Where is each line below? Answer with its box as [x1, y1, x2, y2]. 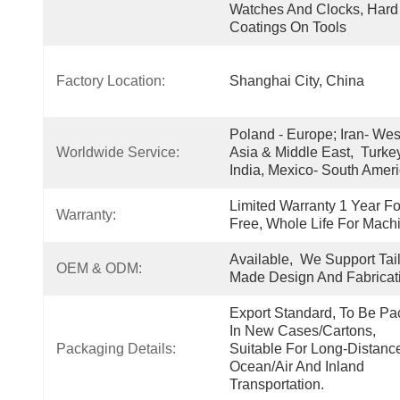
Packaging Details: [56, 341, 176, 356]
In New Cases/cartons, [229, 323, 376, 338]
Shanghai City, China [229, 73, 364, 88]
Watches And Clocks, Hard [229, 2, 398, 17]
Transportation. [229, 377, 324, 392]
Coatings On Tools [229, 20, 346, 35]
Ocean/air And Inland [229, 359, 364, 374]
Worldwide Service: [56, 145, 179, 160]
